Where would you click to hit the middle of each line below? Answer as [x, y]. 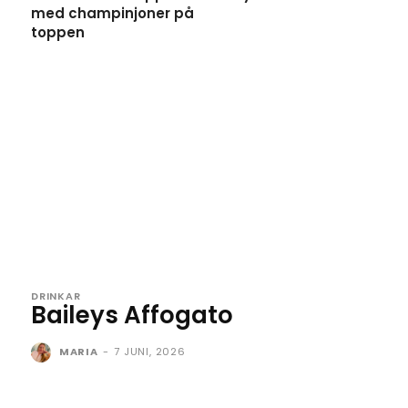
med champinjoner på [112, 14]
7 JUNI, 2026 [150, 352]
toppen [58, 33]
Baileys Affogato [132, 316]
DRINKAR [56, 296]
